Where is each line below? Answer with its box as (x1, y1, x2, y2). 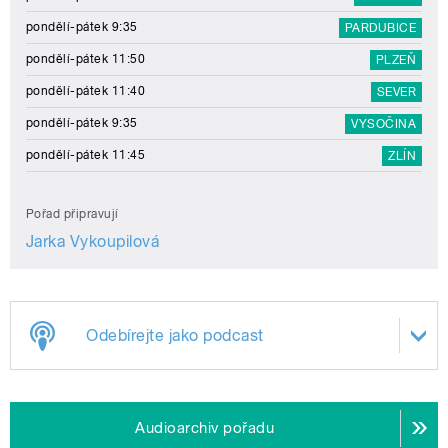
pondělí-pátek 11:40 (26, 83, 146, 98)
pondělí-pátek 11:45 (26, 147, 146, 162)
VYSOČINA (351, 116, 416, 131)
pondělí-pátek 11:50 (26, 51, 146, 66)
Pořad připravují (26, 206, 119, 221)
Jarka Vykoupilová (26, 231, 160, 251)
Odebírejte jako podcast (86, 325, 264, 345)
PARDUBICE (344, 20, 416, 35)
